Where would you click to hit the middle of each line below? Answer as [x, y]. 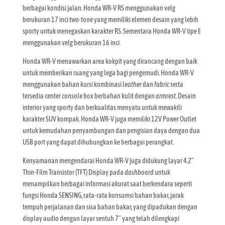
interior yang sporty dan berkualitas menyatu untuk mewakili [102, 107]
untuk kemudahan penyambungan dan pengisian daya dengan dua [111, 130]
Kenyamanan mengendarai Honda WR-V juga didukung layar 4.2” [108, 160]
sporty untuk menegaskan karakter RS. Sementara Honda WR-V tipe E [111, 31]
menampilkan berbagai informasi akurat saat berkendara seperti [107, 184]
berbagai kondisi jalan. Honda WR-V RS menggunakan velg [99, 8]
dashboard [139, 172]
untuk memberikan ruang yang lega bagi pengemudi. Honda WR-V [108, 73]
